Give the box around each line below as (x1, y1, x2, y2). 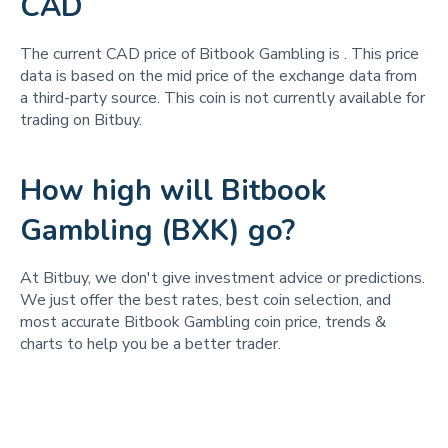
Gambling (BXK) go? (20, 211, 295, 250)
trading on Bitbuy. (20, 109, 142, 131)
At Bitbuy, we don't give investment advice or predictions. (20, 267, 425, 289)
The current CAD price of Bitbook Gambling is (20, 43, 344, 65)
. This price (344, 43, 419, 65)
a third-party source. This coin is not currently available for (20, 87, 425, 109)
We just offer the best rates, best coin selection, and (20, 289, 391, 311)
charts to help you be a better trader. (20, 333, 281, 355)
